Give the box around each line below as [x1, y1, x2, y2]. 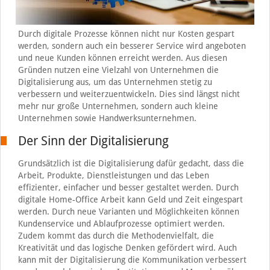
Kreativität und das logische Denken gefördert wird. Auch [17, 242, 237, 253]
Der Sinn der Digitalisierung [17, 133, 169, 148]
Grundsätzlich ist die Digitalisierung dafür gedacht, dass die [17, 158, 244, 168]
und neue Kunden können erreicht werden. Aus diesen [17, 52, 227, 63]
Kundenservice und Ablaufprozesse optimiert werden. [17, 218, 225, 228]
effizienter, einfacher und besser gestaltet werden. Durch [17, 182, 239, 192]
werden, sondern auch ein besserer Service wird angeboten [17, 40, 246, 51]
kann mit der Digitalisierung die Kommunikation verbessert [17, 254, 246, 265]
